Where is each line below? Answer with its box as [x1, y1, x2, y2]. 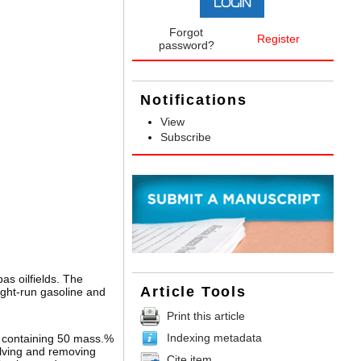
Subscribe [160, 131, 212, 144]
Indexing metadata [167, 331, 263, 344]
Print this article [167, 309, 246, 322]
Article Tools [140, 284, 247, 301]
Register [256, 32, 300, 46]
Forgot [169, 26, 204, 39]
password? [158, 39, 214, 52]
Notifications [140, 92, 247, 109]
